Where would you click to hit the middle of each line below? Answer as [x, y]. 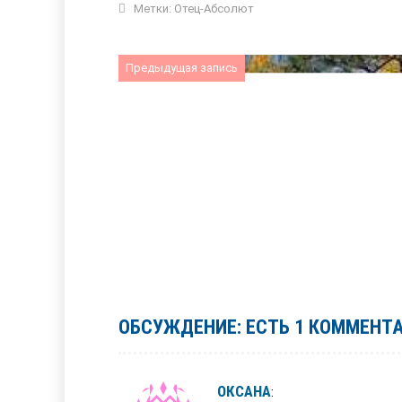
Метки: [153, 9]
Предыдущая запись [182, 68]
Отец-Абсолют [214, 9]
